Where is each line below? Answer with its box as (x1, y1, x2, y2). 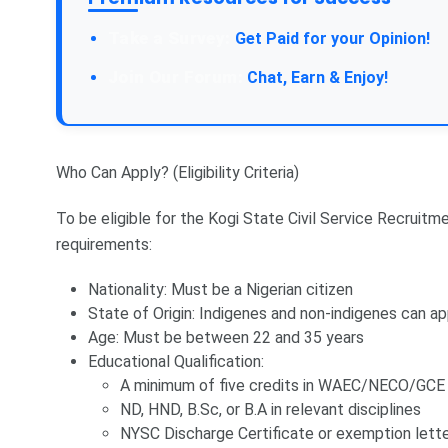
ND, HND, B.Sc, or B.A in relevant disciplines (120, 400, 421, 420)
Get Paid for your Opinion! (230, 29, 430, 49)
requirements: (56, 235, 152, 255)
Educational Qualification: (88, 352, 264, 372)
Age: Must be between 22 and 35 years (88, 328, 364, 348)
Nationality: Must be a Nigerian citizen (88, 280, 353, 300)
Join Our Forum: (108, 67, 243, 88)
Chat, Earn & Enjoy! (243, 68, 388, 88)
